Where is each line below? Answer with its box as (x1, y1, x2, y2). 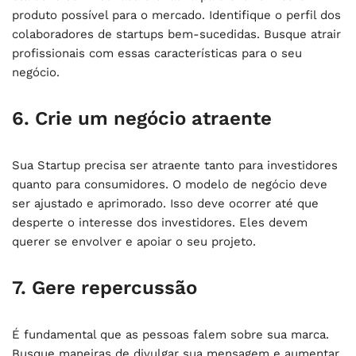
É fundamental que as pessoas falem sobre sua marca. (12, 327, 329, 342)
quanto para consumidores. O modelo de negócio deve (12, 176, 327, 192)
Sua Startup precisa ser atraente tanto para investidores (12, 157, 338, 172)
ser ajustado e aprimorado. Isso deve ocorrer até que (12, 195, 319, 211)
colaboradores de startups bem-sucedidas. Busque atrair (12, 26, 341, 41)
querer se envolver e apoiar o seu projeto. (12, 234, 256, 249)
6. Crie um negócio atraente (12, 106, 272, 130)
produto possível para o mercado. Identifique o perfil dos (12, 7, 341, 22)
